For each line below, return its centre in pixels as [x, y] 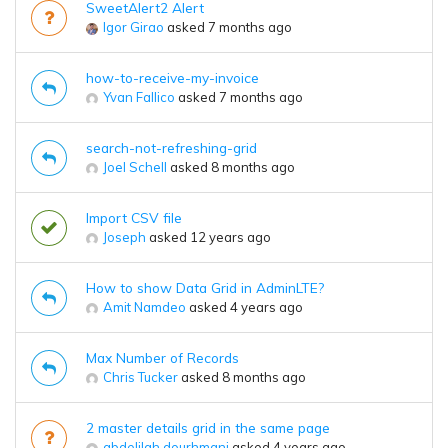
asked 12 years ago [208, 237]
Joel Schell [135, 167]
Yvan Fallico [139, 97]
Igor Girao [133, 27]
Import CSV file [134, 218]
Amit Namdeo [144, 307]
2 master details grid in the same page [208, 428]
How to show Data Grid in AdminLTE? [205, 288]
